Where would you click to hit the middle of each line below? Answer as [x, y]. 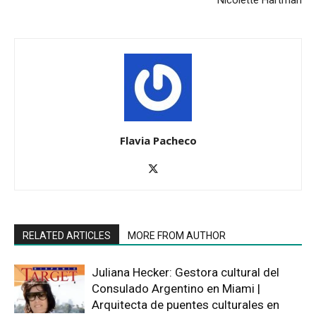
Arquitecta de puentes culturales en [186, 304]
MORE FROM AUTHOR [177, 235]
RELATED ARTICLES [67, 235]
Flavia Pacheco [158, 140]
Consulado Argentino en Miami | [176, 288]
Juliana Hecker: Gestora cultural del [186, 272]
